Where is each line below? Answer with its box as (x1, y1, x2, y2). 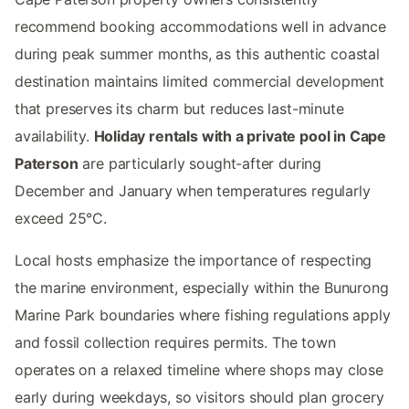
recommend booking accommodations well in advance (15, 16, 386, 36)
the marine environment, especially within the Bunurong (15, 278, 389, 297)
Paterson (15, 153, 79, 173)
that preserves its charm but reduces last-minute (15, 99, 344, 118)
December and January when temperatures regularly (15, 181, 371, 200)
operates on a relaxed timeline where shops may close (15, 360, 383, 379)
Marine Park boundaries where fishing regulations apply (15, 305, 391, 324)
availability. (15, 126, 94, 145)
